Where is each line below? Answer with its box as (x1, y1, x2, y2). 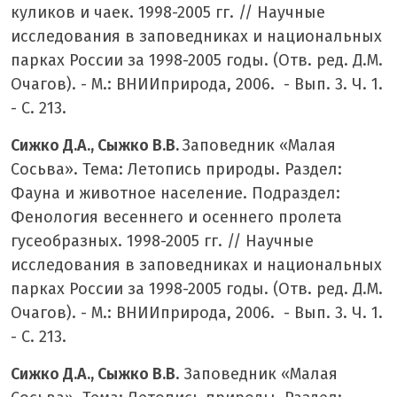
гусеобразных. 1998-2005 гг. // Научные (11, 230, 314, 251)
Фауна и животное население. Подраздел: (11, 183, 340, 203)
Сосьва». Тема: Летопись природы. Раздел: (11, 159, 342, 179)
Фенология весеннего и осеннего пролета (11, 206, 342, 227)
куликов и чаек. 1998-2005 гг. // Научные (11, 2, 325, 22)
